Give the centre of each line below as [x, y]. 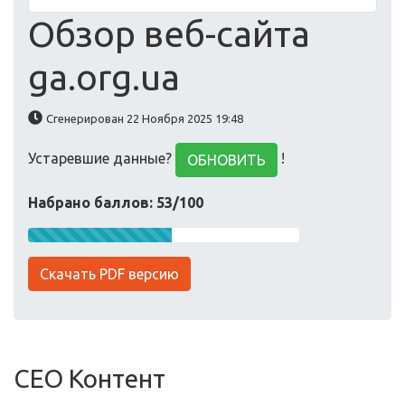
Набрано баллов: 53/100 [116, 202]
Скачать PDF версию [109, 274]
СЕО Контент [89, 378]
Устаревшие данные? [102, 159]
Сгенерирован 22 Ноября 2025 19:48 [145, 118]
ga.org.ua [104, 77]
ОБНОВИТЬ [226, 160]
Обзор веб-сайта [169, 34]
